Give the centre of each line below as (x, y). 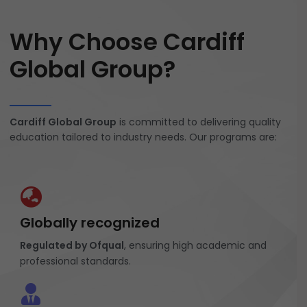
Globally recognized (90, 222)
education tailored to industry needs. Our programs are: (143, 137)
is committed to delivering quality (199, 122)
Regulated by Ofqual (72, 245)
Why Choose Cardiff (127, 41)
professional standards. (75, 261)
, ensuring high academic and (195, 245)
